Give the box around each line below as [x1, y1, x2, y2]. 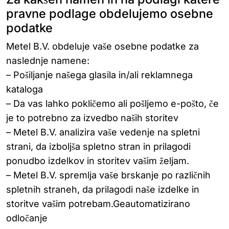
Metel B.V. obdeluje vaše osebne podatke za [6, 41, 199, 52]
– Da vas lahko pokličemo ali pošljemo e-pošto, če [6, 98, 219, 109]
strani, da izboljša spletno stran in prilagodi [6, 141, 191, 152]
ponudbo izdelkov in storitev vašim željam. [6, 155, 189, 166]
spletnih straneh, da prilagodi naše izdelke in [6, 184, 199, 195]
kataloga [6, 84, 43, 95]
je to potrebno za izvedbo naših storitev [6, 112, 178, 123]
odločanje [6, 213, 48, 223]
